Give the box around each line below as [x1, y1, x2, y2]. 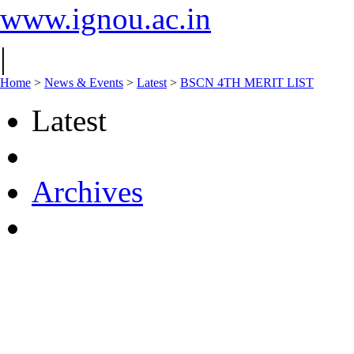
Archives [32, 175, 143, 209]
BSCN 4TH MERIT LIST [180, 76, 314, 89]
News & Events [44, 76, 123, 89]
